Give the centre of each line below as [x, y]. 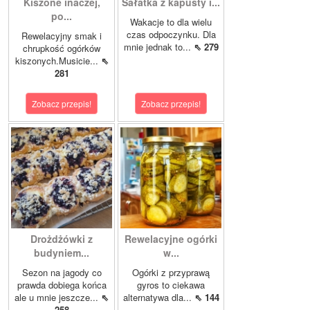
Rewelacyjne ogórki [171, 239]
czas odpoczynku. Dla [171, 35]
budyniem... [62, 253]
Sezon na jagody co [62, 273]
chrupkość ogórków [62, 48]
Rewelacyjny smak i [62, 36]
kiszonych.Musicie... [58, 61]
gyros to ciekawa [171, 285]
